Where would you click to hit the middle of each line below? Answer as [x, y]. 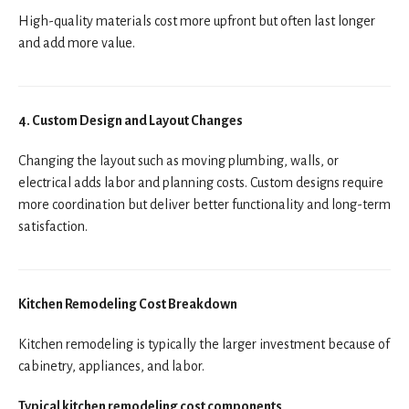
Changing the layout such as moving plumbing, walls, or [178, 160]
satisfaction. [53, 226]
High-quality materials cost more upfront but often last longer [197, 21]
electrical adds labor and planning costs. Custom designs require [201, 182]
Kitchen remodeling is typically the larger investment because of [204, 344]
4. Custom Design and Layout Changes [131, 120]
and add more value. [77, 42]
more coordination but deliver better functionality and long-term [204, 204]
